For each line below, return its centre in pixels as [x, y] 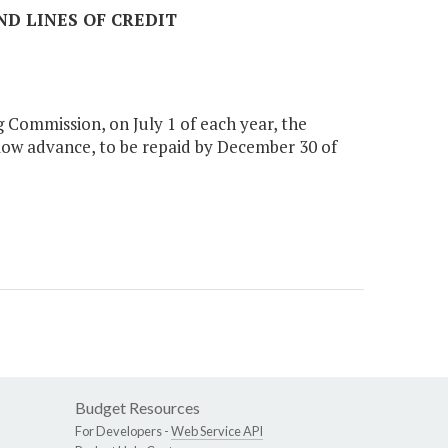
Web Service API [217, 431]
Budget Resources [137, 408]
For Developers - [123, 431]
